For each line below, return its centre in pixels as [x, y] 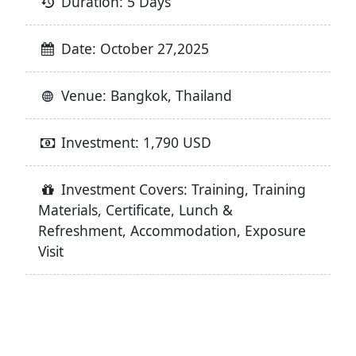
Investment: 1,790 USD [135, 142]
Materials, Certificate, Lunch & [135, 209]
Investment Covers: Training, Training [182, 189]
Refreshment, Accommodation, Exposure [172, 230]
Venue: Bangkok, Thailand [145, 95]
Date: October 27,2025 [133, 48]
